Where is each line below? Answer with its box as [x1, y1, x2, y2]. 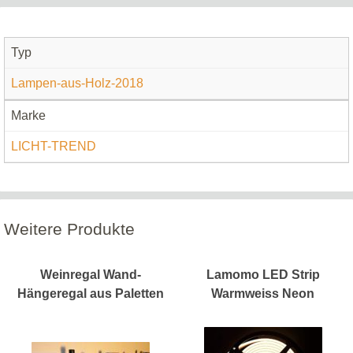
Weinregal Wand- [39, 267, 141, 281]
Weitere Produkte [4, 219, 135, 238]
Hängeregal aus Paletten [17, 286, 164, 300]
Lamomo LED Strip [206, 267, 320, 281]
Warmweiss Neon [211, 286, 314, 300]
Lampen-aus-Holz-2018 [11, 76, 143, 91]
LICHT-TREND [11, 139, 96, 154]
